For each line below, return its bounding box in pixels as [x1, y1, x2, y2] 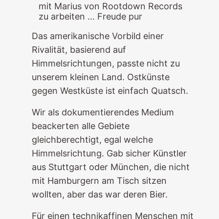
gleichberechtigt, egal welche [31, 134, 153, 145]
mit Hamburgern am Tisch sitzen [31, 175, 167, 186]
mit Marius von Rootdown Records [38, 1, 182, 11]
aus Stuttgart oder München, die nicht [31, 162, 190, 172]
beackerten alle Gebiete [31, 121, 130, 131]
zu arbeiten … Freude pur [38, 11, 142, 22]
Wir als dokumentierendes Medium [31, 107, 174, 117]
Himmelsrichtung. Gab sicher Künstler [31, 148, 187, 158]
